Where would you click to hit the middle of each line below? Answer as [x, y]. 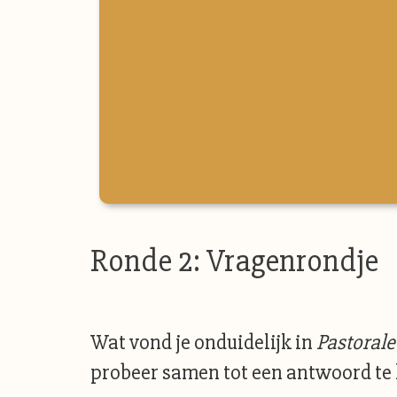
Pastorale [356, 343]
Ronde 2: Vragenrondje [234, 261]
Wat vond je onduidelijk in [203, 343]
